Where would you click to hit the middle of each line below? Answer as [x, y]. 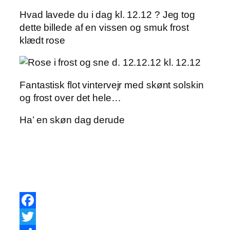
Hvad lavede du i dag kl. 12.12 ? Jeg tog [107, 14]
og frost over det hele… [70, 98]
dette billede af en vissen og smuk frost [104, 27]
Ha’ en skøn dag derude [72, 120]
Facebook [42, 217]
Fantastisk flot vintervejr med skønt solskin [112, 85]
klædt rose [43, 40]
